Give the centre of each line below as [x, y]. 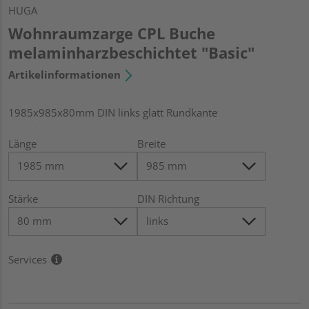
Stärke [23, 198]
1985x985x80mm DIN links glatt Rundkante [113, 112]
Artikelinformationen [64, 74]
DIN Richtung [168, 198]
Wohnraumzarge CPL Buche [112, 33]
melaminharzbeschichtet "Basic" [131, 52]
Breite [151, 143]
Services [28, 259]
